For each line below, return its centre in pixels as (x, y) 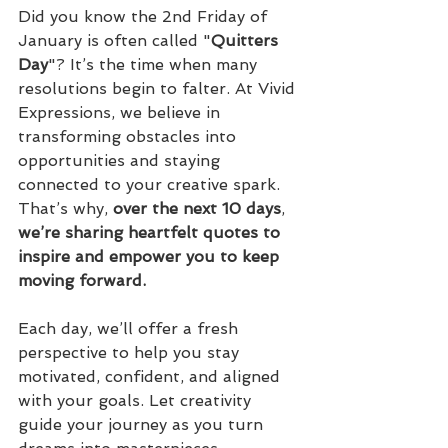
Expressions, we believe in (121, 112)
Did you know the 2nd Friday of (145, 16)
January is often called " (114, 40)
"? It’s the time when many (155, 64)
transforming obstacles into (129, 136)
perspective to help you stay (131, 352)
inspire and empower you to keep (151, 256)
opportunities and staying (121, 160)
